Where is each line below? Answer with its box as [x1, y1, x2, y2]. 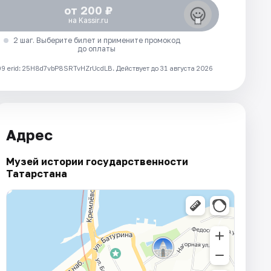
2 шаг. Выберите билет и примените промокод [13, 36, 180, 45]
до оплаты [77, 44, 116, 54]
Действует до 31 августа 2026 [116, 64, 213, 73]
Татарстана [6, 167, 67, 180]
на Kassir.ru [68, 16, 108, 25]
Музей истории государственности [6, 155, 188, 168]
